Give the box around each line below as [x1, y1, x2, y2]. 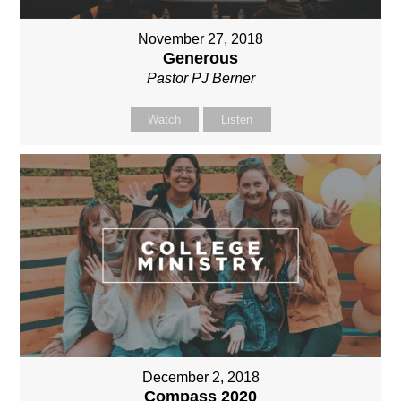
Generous [163, 48, 238, 67]
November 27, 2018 [138, 30, 263, 47]
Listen [221, 112, 252, 126]
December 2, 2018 [141, 369, 260, 385]
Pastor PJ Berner [146, 70, 255, 86]
